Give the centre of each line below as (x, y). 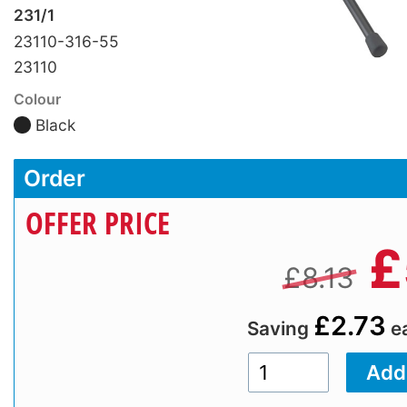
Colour (37, 99)
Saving (280, 328)
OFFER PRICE (98, 223)
